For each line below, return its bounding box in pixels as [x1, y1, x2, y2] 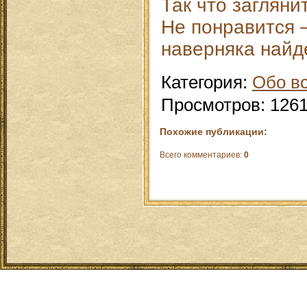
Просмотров [161, 95, 260, 114]
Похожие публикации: [160, 126, 267, 138]
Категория [161, 73, 243, 92]
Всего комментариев [160, 150, 240, 160]
